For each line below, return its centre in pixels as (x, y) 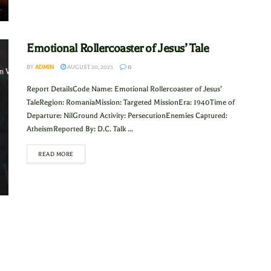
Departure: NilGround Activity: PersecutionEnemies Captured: (127, 116)
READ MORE (56, 154)
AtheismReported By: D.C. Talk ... (80, 129)
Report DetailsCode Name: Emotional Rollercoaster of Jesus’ (124, 89)
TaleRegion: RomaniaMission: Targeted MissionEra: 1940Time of (131, 103)
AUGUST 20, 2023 (90, 67)
